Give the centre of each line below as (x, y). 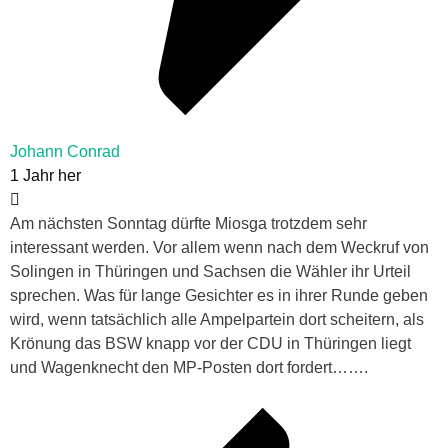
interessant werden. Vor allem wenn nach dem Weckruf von (219, 248)
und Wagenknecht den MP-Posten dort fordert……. (189, 368)
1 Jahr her (45, 176)
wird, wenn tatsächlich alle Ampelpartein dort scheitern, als (217, 320)
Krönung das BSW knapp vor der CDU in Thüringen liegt (210, 344)
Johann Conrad (65, 152)
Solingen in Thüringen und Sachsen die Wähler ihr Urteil (210, 272)
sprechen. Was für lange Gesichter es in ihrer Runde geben (219, 296)
